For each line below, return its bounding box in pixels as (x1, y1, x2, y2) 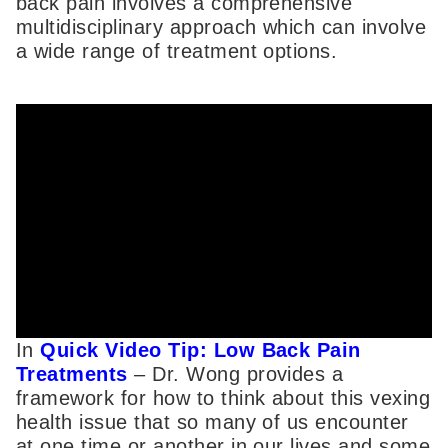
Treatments (16, 363, 135, 386)
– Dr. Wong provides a (134, 363, 344, 386)
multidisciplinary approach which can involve (16, 15, 427, 38)
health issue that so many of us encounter (16, 411, 409, 434)
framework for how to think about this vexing (16, 387, 431, 410)
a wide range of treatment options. (16, 39, 338, 62)
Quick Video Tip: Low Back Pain (40, 339, 361, 362)
